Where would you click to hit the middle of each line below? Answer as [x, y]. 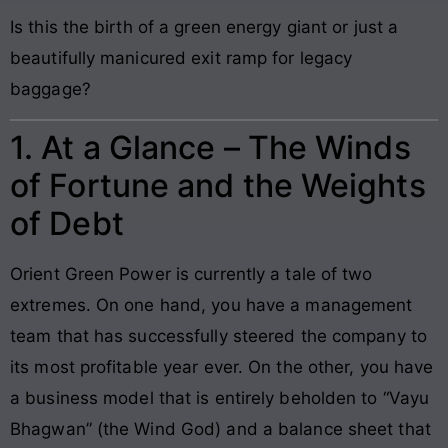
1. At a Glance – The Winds [210, 147]
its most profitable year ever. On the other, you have [222, 366]
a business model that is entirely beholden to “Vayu [220, 397]
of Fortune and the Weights [218, 185]
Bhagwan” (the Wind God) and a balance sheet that [220, 428]
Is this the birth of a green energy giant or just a [204, 26]
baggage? [50, 88]
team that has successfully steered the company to [218, 335]
